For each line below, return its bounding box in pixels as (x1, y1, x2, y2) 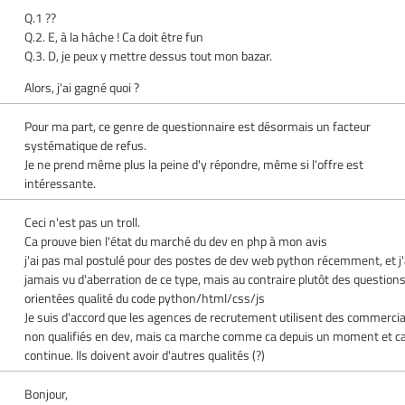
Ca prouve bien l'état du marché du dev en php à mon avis (24, 231, 328, 250)
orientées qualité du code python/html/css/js (24, 287, 266, 307)
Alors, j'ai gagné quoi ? (24, 77, 140, 97)
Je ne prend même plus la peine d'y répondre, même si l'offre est (24, 154, 364, 174)
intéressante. (24, 173, 97, 193)
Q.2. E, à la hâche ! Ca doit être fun (24, 26, 204, 46)
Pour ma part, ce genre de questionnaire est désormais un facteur (24, 116, 372, 136)
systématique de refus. (24, 135, 147, 155)
